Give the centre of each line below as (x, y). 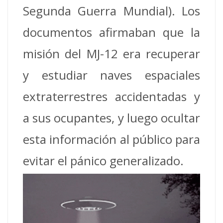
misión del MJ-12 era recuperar (111, 53)
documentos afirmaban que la (111, 32)
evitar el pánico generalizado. (103, 160)
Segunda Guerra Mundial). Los (111, 10)
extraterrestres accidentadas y (111, 96)
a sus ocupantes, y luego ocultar (111, 117)
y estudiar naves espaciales (111, 75)
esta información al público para (111, 139)
